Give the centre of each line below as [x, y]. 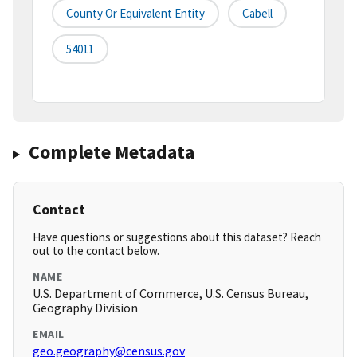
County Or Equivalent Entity [135, 14]
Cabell [257, 14]
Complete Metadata [111, 152]
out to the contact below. [96, 251]
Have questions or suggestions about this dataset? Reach [177, 237]
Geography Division [85, 308]
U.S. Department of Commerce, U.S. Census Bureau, [171, 294]
